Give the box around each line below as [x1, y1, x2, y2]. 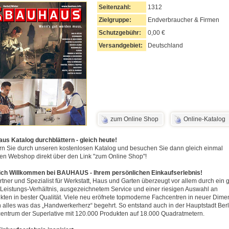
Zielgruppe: [99, 16, 131, 24]
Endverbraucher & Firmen [148, 16, 219, 24]
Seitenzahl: [99, 4, 131, 11]
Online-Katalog [184, 116, 225, 123]
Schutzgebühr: [99, 29, 141, 36]
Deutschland [148, 42, 183, 49]
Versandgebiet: [99, 42, 143, 49]
